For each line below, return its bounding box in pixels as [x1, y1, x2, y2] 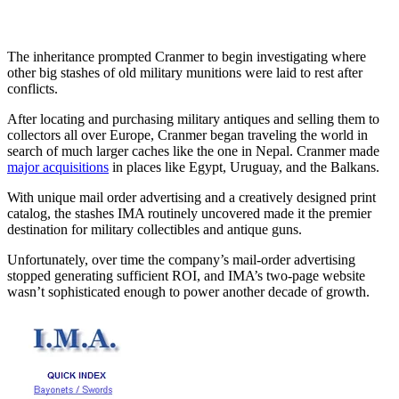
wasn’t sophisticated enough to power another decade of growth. [7, 283, 370, 299]
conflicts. [7, 80, 58, 96]
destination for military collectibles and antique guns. [7, 221, 302, 237]
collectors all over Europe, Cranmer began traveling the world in [7, 126, 368, 142]
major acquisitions [7, 159, 109, 175]
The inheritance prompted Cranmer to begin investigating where [7, 48, 366, 64]
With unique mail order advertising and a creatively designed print [7, 189, 376, 205]
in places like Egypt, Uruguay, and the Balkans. [109, 159, 379, 175]
